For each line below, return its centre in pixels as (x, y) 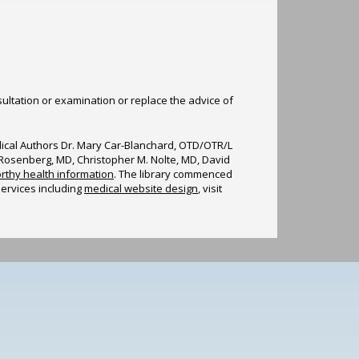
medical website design (141, 188)
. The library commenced (173, 173)
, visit (210, 188)
